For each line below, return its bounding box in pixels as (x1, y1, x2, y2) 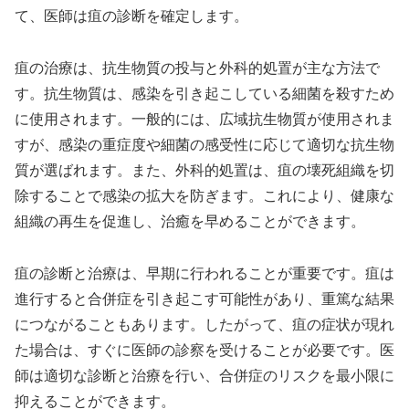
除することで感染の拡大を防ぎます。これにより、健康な (15, 188, 394, 204)
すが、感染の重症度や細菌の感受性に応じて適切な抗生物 (15, 137, 394, 153)
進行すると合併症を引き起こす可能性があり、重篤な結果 (15, 290, 394, 307)
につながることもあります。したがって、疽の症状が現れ (15, 316, 394, 332)
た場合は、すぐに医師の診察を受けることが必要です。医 (15, 341, 394, 358)
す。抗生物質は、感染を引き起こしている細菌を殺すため (15, 86, 394, 102)
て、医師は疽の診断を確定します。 (15, 8, 248, 25)
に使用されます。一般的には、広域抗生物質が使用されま (15, 111, 394, 128)
